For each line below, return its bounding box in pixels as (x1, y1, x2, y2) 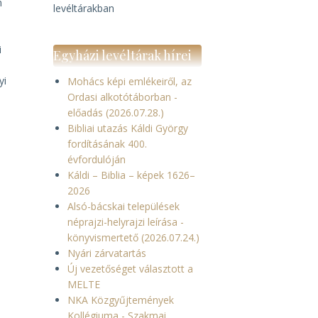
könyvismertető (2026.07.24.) (67, 231, 199, 244)
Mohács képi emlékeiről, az (67, 75, 192, 88)
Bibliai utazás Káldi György (67, 121, 188, 135)
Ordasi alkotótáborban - (67, 90, 177, 104)
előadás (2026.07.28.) (67, 106, 164, 119)
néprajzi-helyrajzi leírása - (67, 215, 184, 229)
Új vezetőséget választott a (67, 262, 193, 275)
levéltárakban (53, 1, 114, 15)
